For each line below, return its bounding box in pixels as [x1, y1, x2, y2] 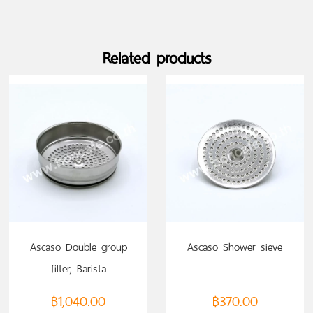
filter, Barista [50, 259, 106, 278]
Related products [102, 44, 211, 72]
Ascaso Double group [29, 237, 127, 256]
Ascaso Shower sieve [187, 237, 282, 256]
